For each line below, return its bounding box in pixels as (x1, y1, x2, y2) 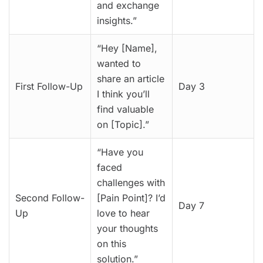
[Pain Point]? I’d (97, 192, 166, 204)
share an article (97, 73, 164, 85)
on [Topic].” (97, 119, 149, 131)
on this (97, 238, 126, 250)
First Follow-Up (15, 80, 83, 93)
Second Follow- (15, 192, 85, 204)
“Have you (97, 146, 143, 159)
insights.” (97, 15, 137, 27)
